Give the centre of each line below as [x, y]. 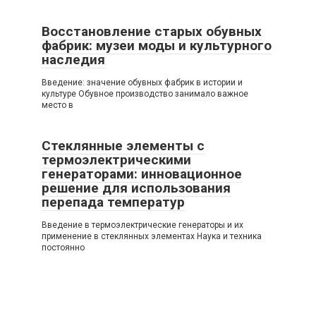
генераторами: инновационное [142, 174]
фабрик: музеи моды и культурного [157, 45]
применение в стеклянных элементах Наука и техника [152, 236]
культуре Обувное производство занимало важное [145, 93]
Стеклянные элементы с [123, 145]
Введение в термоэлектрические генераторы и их [142, 225]
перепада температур [113, 202]
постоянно [63, 247]
